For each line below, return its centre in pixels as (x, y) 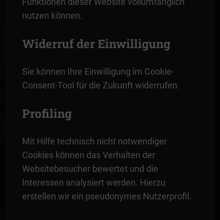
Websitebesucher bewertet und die (90, 168)
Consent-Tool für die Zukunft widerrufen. (101, 85)
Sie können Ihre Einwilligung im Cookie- (98, 71)
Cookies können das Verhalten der (88, 155)
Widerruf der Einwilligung (96, 43)
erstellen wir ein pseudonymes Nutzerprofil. (107, 196)
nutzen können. (52, 15)
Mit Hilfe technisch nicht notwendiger (94, 141)
